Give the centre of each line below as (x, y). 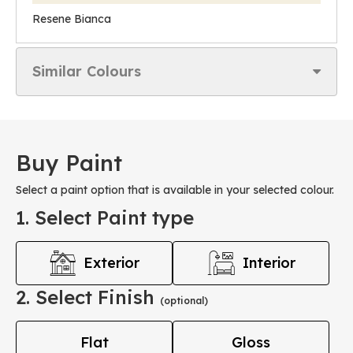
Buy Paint (69, 163)
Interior (269, 263)
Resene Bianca (72, 19)
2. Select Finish (88, 297)
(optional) (184, 301)
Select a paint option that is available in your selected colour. (175, 190)
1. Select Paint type (105, 217)
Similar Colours (87, 71)
